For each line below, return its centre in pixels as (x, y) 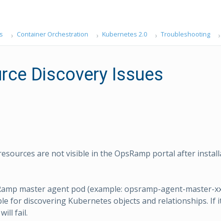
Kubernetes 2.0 (124, 34)
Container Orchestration (52, 34)
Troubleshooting (185, 34)
